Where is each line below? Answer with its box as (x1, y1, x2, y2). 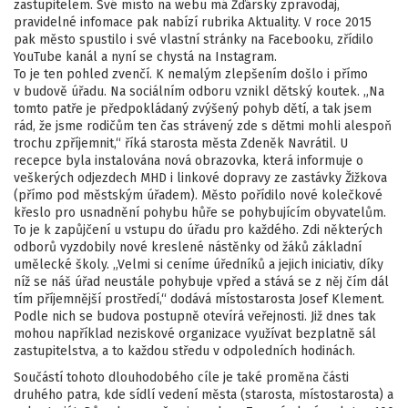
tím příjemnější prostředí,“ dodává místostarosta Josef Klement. (14, 291, 384, 307)
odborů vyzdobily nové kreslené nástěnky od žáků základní (14, 240, 362, 255)
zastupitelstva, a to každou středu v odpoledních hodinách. (14, 343, 355, 359)
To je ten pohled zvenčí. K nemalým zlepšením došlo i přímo (14, 66, 368, 82)
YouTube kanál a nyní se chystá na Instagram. (14, 49, 277, 65)
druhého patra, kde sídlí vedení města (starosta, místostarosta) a (14, 387, 393, 403)
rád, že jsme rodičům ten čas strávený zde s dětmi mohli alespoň (14, 118, 392, 134)
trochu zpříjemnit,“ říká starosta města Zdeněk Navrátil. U (14, 136, 348, 151)
